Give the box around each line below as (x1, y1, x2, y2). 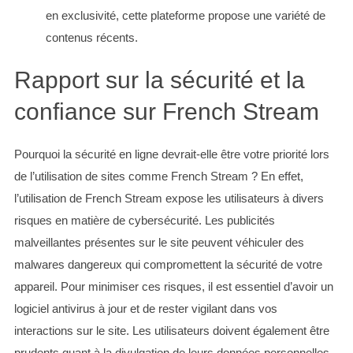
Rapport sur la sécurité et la (13, 67, 305, 94)
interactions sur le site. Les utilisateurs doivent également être (13, 324, 329, 338)
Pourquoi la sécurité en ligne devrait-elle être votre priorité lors (13, 147, 329, 162)
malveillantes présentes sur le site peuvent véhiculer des (13, 236, 304, 250)
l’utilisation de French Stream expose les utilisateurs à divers (13, 191, 324, 206)
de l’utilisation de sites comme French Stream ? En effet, (13, 169, 303, 184)
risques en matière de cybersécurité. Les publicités (13, 214, 275, 228)
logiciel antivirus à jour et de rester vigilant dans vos (13, 302, 277, 316)
